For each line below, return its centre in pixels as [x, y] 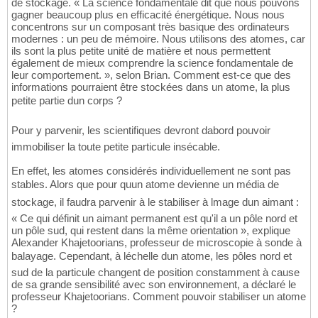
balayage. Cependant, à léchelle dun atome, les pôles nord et [152, 256]
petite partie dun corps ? [67, 101]
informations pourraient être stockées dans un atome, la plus [151, 87]
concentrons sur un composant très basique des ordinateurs [150, 27]
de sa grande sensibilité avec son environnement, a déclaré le [154, 285]
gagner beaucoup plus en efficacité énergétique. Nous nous [148, 15]
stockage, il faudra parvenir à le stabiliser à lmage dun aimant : [155, 202]
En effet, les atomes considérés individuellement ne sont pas [151, 171]
